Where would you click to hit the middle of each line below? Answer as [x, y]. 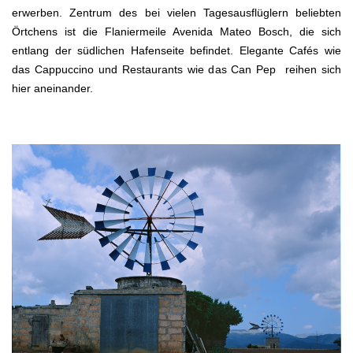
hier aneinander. [52, 88]
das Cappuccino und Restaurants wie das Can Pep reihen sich [176, 69]
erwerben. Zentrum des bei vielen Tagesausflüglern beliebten [176, 12]
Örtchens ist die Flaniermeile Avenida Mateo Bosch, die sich [176, 31]
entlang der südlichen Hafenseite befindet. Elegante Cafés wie [176, 50]
